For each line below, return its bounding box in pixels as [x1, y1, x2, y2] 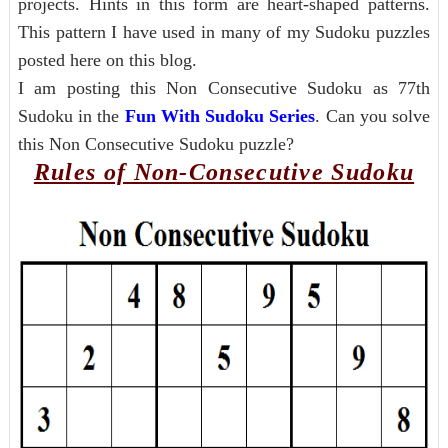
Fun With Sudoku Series [124, 106, 316, 126]
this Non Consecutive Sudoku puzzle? [17, 134, 294, 154]
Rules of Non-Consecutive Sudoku [33, 159, 415, 185]
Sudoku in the [17, 106, 125, 126]
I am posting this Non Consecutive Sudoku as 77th [17, 78, 431, 98]
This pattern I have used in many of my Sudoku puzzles [17, 22, 431, 42]
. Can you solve [315, 106, 431, 126]
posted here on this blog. [17, 50, 202, 70]
